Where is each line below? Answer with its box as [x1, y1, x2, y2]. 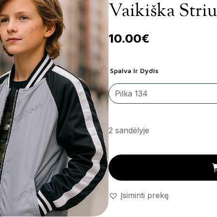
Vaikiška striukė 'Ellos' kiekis [108, 154, 211, 164]
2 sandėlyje [108, 125, 149, 135]
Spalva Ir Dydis [110, 66, 158, 75]
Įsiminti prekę [120, 190, 169, 200]
